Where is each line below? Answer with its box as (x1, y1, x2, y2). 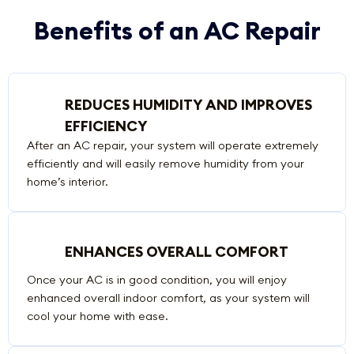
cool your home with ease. (26, 308, 168, 323)
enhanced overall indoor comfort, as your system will (26, 290, 310, 305)
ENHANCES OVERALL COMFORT (64, 243, 288, 262)
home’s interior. (26, 174, 108, 189)
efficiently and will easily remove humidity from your (26, 156, 304, 171)
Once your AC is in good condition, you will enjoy (26, 272, 287, 287)
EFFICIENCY (64, 116, 148, 135)
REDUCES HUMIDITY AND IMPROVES (64, 95, 312, 114)
